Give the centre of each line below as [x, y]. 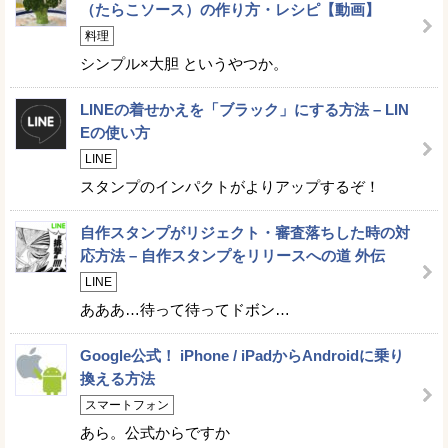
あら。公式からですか [155, 432]
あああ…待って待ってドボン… [185, 309]
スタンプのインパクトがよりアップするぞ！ [230, 186]
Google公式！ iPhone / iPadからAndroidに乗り [242, 355]
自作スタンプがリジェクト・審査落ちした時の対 [245, 232]
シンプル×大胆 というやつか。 [184, 63]
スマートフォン [127, 405]
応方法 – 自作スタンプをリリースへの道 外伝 [232, 255]
